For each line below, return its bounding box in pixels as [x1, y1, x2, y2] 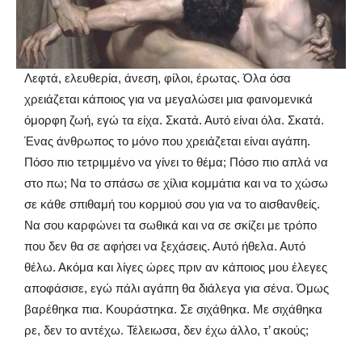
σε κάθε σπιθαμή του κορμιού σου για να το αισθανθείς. [24, 197, 320, 212]
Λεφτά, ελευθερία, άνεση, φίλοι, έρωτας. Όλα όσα [24, 71, 291, 86]
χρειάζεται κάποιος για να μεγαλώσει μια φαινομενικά [24, 92, 313, 107]
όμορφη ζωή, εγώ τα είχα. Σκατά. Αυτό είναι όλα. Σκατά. [24, 113, 324, 128]
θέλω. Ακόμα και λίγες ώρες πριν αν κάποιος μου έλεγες [24, 260, 327, 275]
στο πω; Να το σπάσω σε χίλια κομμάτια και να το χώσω [24, 176, 328, 191]
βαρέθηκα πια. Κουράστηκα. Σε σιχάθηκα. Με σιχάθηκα [24, 302, 322, 317]
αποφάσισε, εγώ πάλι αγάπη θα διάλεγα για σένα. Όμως [24, 281, 329, 296]
